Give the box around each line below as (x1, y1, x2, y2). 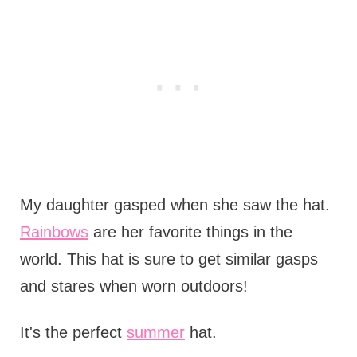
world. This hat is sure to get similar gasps (19, 250, 318, 269)
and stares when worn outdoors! (19, 277, 248, 296)
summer (126, 324, 185, 342)
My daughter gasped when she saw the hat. (19, 196, 330, 214)
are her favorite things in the (88, 223, 292, 241)
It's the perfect (19, 324, 127, 342)
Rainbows (19, 223, 88, 241)
